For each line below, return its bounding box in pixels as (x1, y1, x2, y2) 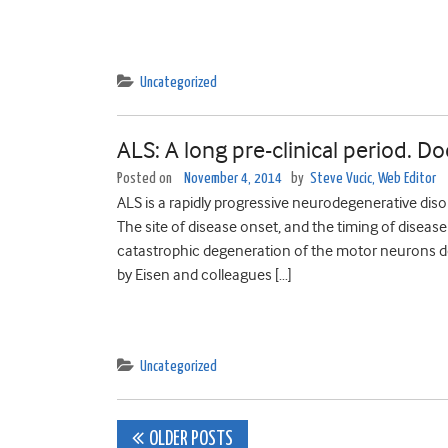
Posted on (117, 171, 175, 186)
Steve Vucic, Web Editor (310, 171, 436, 186)
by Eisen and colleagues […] (117, 266, 292, 284)
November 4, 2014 (184, 171, 282, 186)
